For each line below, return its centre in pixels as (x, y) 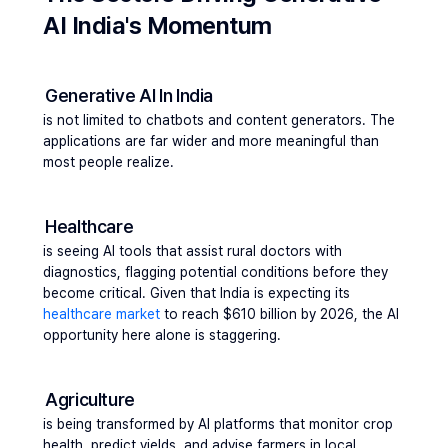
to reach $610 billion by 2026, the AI (281, 314)
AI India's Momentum (157, 25)
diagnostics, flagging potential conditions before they (215, 272)
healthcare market (103, 314)
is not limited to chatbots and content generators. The (219, 120)
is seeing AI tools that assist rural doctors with (192, 251)
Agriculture (92, 399)
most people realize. (108, 162)
